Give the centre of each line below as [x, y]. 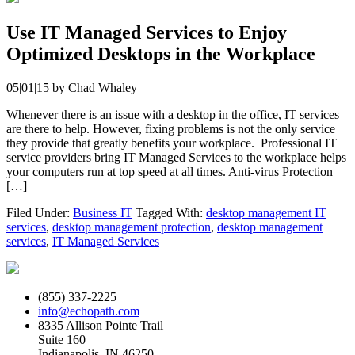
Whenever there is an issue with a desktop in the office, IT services [173, 115]
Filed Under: [40, 213]
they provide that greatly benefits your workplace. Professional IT [172, 143]
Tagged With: [171, 213]
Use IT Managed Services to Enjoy [147, 33]
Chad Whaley [103, 88]
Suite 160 [62, 340]
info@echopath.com [89, 311]
